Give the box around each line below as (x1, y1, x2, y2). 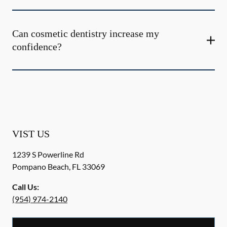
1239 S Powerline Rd (12, 149, 84, 159)
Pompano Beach (12, 162, 69, 171)
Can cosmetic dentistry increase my (12, 28, 159, 39)
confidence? (12, 41, 62, 52)
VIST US (12, 128, 50, 139)
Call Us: (12, 182, 39, 192)
